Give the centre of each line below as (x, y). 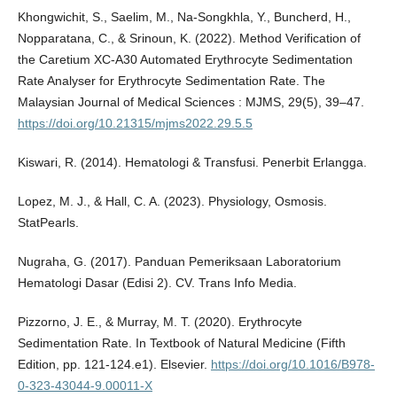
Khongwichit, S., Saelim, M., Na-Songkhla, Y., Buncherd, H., (184, 17)
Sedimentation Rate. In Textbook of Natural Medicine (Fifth (181, 343)
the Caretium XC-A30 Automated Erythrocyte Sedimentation (185, 60)
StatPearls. (48, 223)
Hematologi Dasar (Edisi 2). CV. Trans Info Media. (157, 283)
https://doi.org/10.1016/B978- (292, 365)
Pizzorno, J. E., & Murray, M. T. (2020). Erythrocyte (160, 322)
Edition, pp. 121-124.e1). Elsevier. (114, 365)
